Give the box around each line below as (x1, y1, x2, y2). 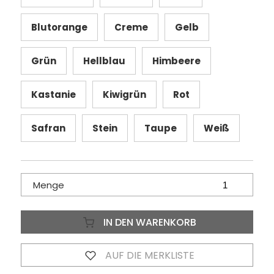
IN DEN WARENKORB (100, 215, 196, 230)
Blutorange (31, 21, 87, 34)
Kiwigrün (102, 88, 146, 102)
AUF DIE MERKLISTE (102, 248, 194, 263)
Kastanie (31, 88, 76, 102)
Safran (31, 122, 65, 135)
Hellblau (83, 54, 125, 68)
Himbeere (152, 54, 201, 68)
